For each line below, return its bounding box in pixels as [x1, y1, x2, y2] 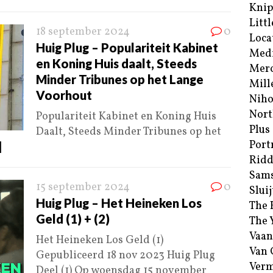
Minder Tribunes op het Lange [36, 72, 204, 87]
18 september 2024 [36, 24, 130, 40]
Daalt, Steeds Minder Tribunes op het [36, 124, 221, 140]
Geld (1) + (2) [36, 211, 110, 227]
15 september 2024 [36, 180, 130, 196]
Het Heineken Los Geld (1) [36, 233, 163, 249]
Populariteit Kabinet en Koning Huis [36, 109, 216, 125]
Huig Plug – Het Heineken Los [36, 196, 202, 211]
